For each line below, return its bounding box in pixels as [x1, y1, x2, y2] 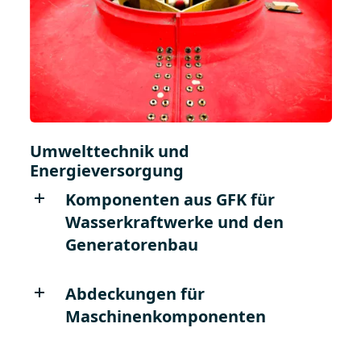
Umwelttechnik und [29, 140, 189, 163]
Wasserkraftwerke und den [64, 211, 284, 234]
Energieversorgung [29, 160, 184, 182]
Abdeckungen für [64, 283, 205, 305]
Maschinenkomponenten [64, 305, 266, 328]
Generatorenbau [64, 234, 198, 256]
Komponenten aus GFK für [64, 189, 275, 211]
